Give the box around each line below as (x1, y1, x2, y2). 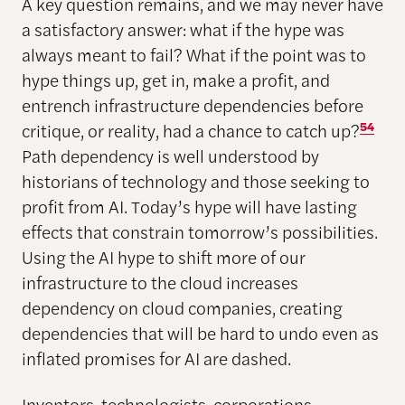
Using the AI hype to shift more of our (21, 243, 306, 269)
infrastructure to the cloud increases (21, 268, 298, 295)
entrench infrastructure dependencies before (21, 91, 363, 118)
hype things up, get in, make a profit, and (21, 66, 330, 92)
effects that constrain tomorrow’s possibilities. (21, 218, 378, 244)
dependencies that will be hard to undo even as (21, 319, 379, 345)
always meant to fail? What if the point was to (21, 41, 366, 67)
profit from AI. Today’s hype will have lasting (21, 193, 357, 219)
